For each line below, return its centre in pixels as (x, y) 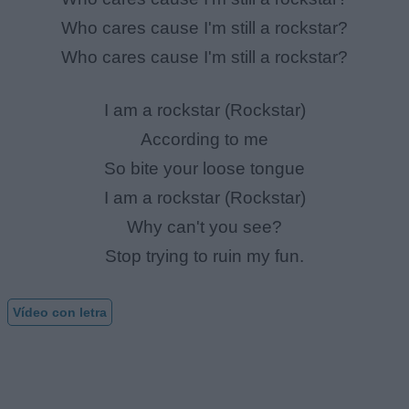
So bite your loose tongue (204, 169)
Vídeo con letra (60, 312)
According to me (204, 140)
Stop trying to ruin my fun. (204, 257)
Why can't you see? (204, 227)
